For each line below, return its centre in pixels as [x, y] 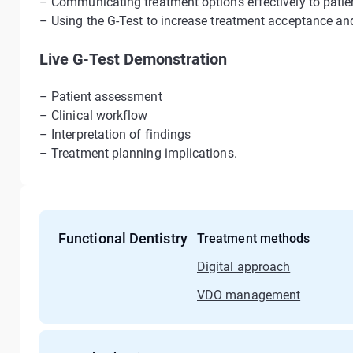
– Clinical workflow [94, 115]
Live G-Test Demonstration [133, 59]
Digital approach [244, 267]
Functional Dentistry [123, 238]
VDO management [249, 295]
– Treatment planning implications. [138, 153]
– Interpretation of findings [115, 134]
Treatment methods [254, 238]
